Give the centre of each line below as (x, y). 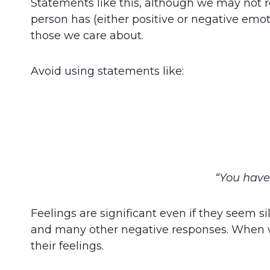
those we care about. (87, 35)
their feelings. (67, 246)
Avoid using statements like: (107, 71)
